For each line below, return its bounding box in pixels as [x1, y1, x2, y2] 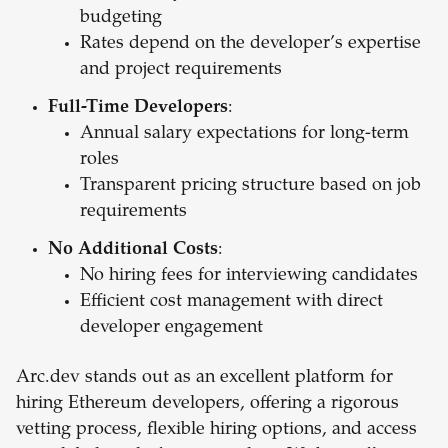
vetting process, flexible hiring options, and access [16, 421, 417, 440]
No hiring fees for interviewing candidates [80, 267, 418, 286]
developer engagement [80, 319, 263, 338]
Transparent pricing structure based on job [80, 177, 421, 196]
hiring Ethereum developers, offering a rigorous [16, 395, 399, 414]
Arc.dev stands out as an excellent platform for [16, 369, 393, 388]
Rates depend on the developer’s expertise [80, 35, 421, 54]
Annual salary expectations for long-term [80, 125, 409, 144]
